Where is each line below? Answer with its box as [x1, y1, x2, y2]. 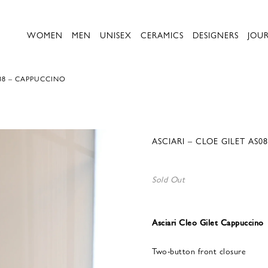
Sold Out [152, 173, 185, 185]
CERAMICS [141, 29, 184, 41]
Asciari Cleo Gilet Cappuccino [152, 216, 264, 228]
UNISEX [100, 29, 132, 41]
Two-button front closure [152, 245, 246, 257]
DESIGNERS [193, 29, 239, 41]
